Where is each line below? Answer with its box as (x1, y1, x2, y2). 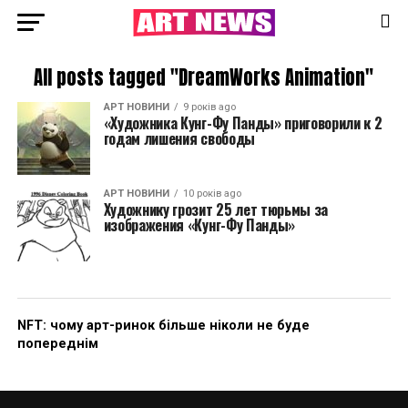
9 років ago (182, 101, 236, 113)
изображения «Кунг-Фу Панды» (103, 214, 296, 236)
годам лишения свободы (103, 127, 255, 149)
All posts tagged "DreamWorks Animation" (34, 64, 374, 92)
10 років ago (182, 188, 241, 199)
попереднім (16, 336, 98, 352)
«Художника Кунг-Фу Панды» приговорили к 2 (103, 112, 382, 134)
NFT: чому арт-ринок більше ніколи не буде (16, 318, 310, 333)
